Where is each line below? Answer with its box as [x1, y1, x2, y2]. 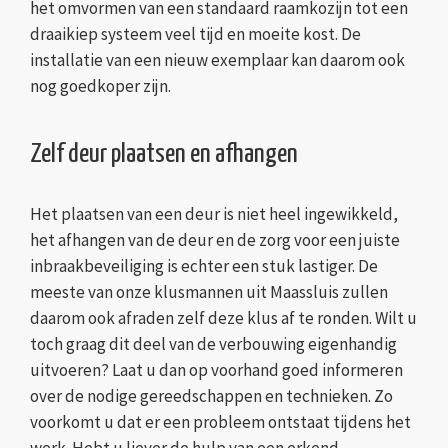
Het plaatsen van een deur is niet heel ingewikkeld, [30, 203, 398, 226]
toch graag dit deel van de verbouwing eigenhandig [30, 333, 397, 356]
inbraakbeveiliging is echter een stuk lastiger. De [30, 255, 378, 278]
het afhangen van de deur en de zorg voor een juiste [30, 229, 400, 252]
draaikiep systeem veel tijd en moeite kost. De [30, 23, 361, 46]
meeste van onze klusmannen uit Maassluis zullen [30, 281, 388, 304]
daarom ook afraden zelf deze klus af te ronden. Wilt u [30, 307, 417, 330]
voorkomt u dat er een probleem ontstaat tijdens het [30, 411, 411, 434]
